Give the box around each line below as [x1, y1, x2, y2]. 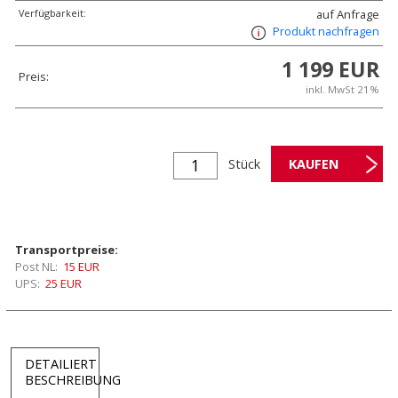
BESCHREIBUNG [25, 371, 121, 389]
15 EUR [63, 259, 99, 275]
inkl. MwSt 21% [306, 83, 379, 97]
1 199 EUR [282, 55, 379, 84]
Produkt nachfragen [273, 23, 379, 40]
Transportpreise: [15, 242, 118, 259]
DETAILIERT [25, 355, 97, 373]
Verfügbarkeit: [19, 6, 86, 20]
